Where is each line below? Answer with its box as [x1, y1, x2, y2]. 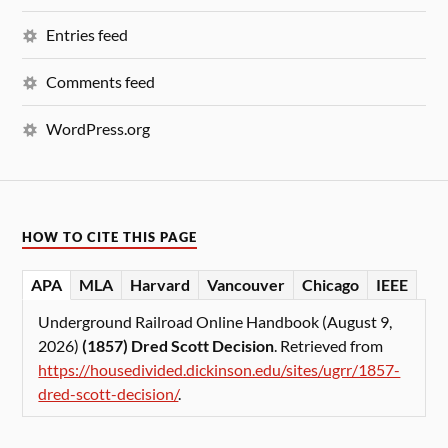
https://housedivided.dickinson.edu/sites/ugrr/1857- [38, 359, 401, 379]
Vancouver [207, 274, 286, 294]
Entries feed [46, 25, 129, 45]
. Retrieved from [274, 335, 384, 355]
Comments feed [46, 72, 156, 92]
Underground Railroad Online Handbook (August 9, [38, 311, 393, 331]
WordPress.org [46, 119, 151, 139]
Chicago [302, 274, 360, 294]
